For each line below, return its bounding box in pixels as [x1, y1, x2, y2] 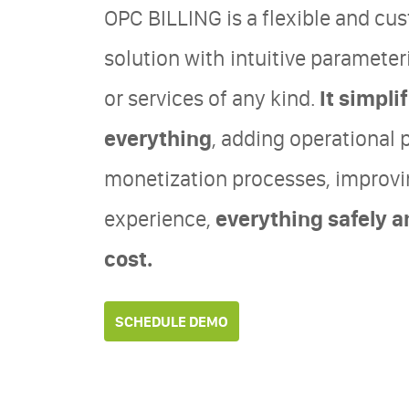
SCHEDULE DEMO [115, 311, 228, 330]
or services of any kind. [104, 84, 320, 111]
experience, [104, 204, 215, 232]
